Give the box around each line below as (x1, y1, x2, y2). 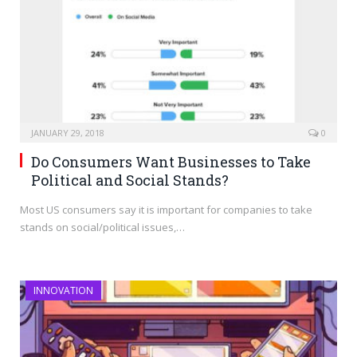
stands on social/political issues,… (20, 219, 185, 234)
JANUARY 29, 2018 (31, 126, 104, 139)
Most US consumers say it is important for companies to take (20, 202, 312, 217)
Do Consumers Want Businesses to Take (31, 151, 311, 171)
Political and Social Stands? (31, 170, 229, 190)
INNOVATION (33, 283, 93, 297)
